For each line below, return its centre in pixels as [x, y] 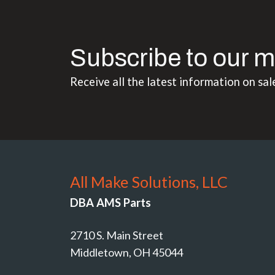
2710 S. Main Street [117, 235]
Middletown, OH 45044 [126, 252]
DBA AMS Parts [110, 202]
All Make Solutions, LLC [149, 181]
